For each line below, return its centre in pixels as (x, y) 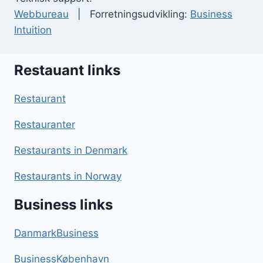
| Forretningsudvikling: (129, 14)
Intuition (33, 30)
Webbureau (41, 14)
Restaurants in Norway (68, 176)
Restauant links (67, 70)
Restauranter (45, 124)
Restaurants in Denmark (71, 150)
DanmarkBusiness (56, 233)
